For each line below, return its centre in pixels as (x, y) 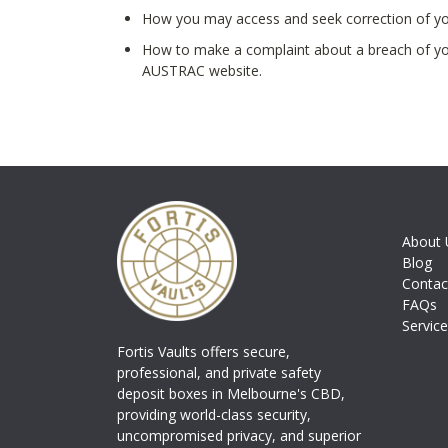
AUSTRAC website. (202, 70)
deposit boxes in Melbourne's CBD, (231, 393)
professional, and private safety (219, 372)
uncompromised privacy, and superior (239, 435)
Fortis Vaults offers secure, (203, 351)
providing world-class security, (214, 414)
